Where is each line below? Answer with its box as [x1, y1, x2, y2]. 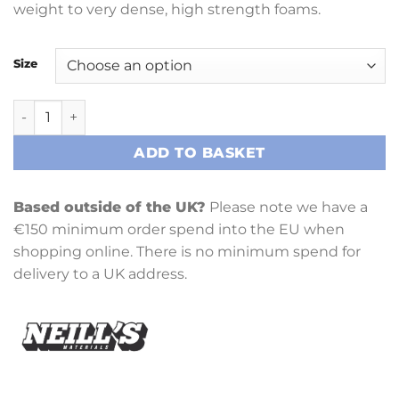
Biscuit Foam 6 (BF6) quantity [12, 100, 209, 117]
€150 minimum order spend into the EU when [13, 220, 345, 238]
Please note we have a [206, 198, 368, 216]
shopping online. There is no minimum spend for [13, 242, 361, 260]
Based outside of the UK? [13, 198, 206, 216]
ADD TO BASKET [134, 143, 265, 161]
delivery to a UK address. [13, 265, 187, 282]
